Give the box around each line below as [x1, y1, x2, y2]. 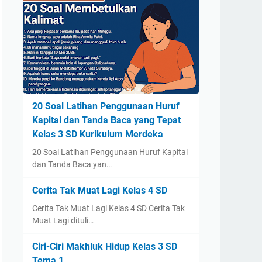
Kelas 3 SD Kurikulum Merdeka [32, 129, 163, 140]
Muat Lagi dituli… [32, 216, 94, 225]
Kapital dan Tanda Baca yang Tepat [32, 115, 181, 126]
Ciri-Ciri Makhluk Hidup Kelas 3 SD [32, 241, 177, 252]
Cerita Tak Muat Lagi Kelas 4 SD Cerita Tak [32, 204, 185, 213]
